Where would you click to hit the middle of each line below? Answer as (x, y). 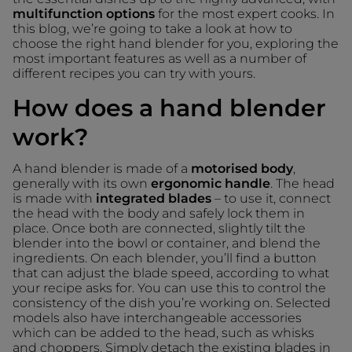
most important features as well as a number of (159, 58)
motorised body (242, 168)
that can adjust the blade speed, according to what (171, 273)
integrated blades (154, 198)
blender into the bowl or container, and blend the (167, 243)
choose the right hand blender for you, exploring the (176, 43)
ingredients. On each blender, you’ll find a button (165, 258)
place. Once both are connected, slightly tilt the (159, 228)
